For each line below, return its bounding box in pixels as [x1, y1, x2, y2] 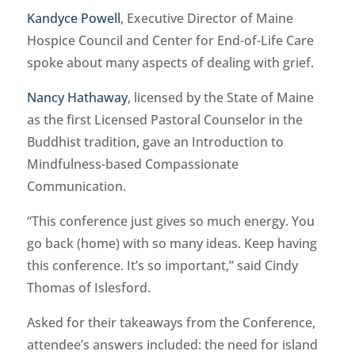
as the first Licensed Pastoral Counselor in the [26, 111, 303, 129]
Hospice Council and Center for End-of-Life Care [26, 32, 314, 50]
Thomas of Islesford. [26, 279, 151, 297]
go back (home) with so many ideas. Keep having [26, 235, 317, 253]
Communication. [26, 177, 126, 196]
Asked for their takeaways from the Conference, [26, 314, 315, 332]
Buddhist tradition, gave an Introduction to [26, 133, 284, 151]
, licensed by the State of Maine [127, 89, 314, 107]
